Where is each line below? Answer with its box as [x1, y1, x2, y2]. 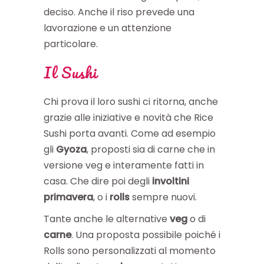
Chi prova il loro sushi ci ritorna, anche [44, 94, 218, 108]
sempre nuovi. [130, 190, 197, 204]
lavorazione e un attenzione [44, 21, 171, 35]
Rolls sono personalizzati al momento [44, 243, 216, 258]
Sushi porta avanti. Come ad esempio [44, 126, 216, 140]
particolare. [44, 37, 98, 51]
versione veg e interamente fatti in [44, 158, 204, 172]
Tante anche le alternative [44, 212, 170, 226]
